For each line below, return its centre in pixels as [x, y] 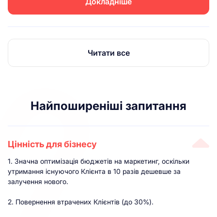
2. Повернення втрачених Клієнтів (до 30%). [81, 202]
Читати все [108, 53]
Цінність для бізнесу [52, 144]
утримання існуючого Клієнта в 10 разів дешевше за [94, 171]
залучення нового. [38, 182]
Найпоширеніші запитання [108, 106]
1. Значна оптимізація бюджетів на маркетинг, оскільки [99, 161]
